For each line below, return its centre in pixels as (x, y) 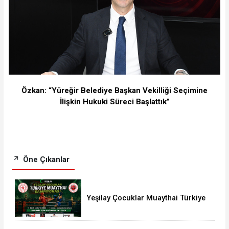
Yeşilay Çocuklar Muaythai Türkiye (146, 198)
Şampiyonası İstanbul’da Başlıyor (143, 207)
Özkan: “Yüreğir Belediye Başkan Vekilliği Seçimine (114, 91)
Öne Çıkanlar (45, 159)
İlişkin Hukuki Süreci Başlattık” (114, 102)
